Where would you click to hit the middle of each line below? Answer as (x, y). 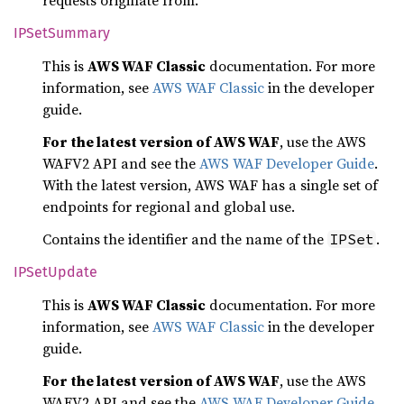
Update (73, 272)
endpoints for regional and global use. (169, 207)
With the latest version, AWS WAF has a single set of (210, 185)
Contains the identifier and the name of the (185, 239)
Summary (79, 33)
